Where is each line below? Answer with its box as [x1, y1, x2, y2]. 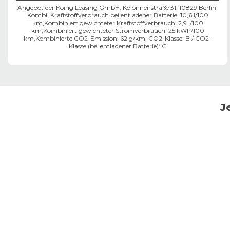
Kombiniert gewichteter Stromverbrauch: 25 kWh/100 [43, 26, 204, 34]
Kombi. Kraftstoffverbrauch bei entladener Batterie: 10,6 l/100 [27, 11, 208, 19]
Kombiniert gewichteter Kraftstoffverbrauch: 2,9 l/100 [44, 18, 203, 27]
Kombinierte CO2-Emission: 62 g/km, [35, 34, 147, 42]
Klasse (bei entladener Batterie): [68, 42, 160, 50]
